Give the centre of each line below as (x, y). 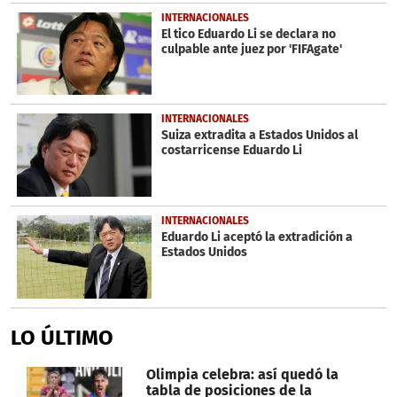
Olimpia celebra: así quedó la (242, 374)
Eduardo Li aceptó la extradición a (257, 237)
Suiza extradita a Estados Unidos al (259, 136)
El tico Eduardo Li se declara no (248, 34)
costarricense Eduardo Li (231, 151)
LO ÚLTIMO (62, 337)
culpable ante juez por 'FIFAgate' (251, 49)
